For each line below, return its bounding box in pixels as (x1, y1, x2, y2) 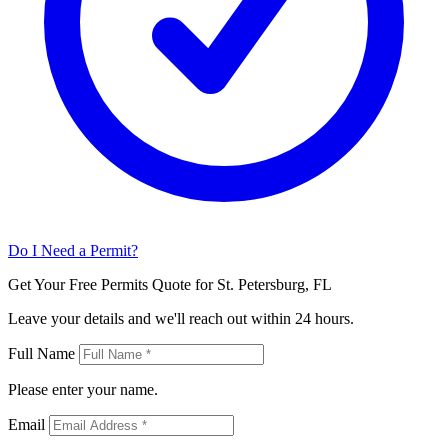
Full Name (8, 344, 75, 362)
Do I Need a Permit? (8, 241, 138, 259)
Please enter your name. (8, 380, 158, 398)
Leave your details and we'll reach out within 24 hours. (8, 309, 354, 327)
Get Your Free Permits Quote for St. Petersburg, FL (8, 275, 332, 293)
